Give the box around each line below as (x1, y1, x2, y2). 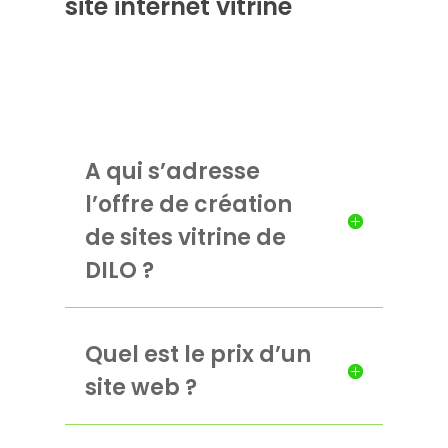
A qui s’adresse (84, 156, 260, 188)
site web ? (84, 372, 197, 404)
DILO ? (84, 255, 154, 287)
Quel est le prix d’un (84, 339, 311, 371)
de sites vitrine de (84, 222, 286, 254)
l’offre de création (84, 189, 292, 221)
